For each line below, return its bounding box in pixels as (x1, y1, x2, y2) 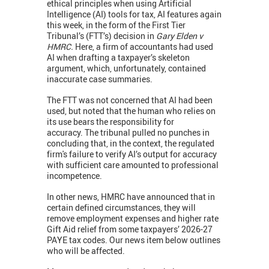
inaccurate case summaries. (47, 73, 153, 85)
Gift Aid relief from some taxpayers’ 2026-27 (47, 223, 213, 235)
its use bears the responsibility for (47, 115, 174, 127)
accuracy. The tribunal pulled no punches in (47, 126, 210, 138)
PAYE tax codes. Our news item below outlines (47, 234, 220, 246)
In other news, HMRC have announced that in (47, 190, 215, 202)
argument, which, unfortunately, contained (47, 62, 206, 74)
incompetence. (47, 169, 102, 181)
